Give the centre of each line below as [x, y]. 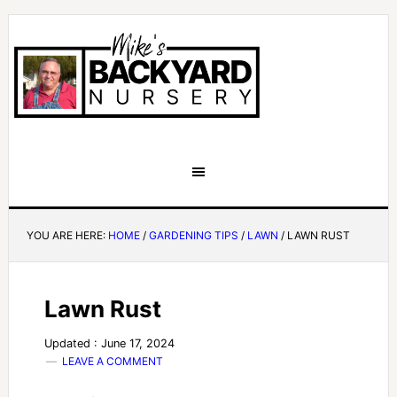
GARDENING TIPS [193, 235]
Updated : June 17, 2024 [109, 343]
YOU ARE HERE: [67, 235]
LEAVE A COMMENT [112, 361]
